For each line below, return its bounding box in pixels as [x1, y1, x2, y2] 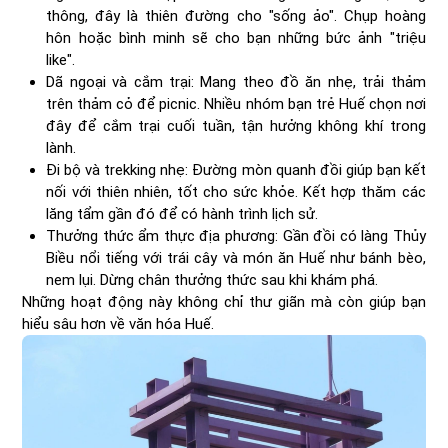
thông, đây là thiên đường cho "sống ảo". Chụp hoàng [46, 7, 426, 26]
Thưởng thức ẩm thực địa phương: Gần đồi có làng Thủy [46, 227, 426, 246]
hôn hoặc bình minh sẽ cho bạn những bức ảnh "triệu [46, 29, 426, 48]
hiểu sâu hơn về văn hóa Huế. [22, 315, 215, 334]
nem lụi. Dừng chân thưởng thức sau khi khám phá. [46, 271, 379, 290]
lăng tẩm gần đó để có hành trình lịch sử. [46, 205, 319, 224]
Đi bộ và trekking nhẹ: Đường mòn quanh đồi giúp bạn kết [46, 161, 426, 180]
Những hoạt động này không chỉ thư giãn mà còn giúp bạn [22, 293, 426, 312]
